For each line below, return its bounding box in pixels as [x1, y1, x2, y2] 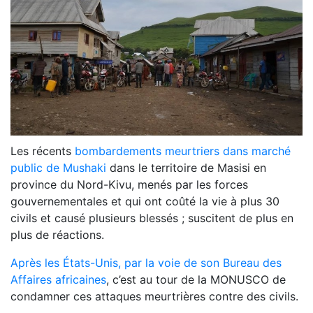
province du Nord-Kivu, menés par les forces [10, 177, 248, 192]
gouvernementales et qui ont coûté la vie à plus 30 [10, 194, 279, 209]
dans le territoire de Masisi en [106, 161, 266, 175]
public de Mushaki [10, 161, 106, 175]
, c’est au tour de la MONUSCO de [106, 272, 286, 287]
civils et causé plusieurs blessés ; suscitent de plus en [10, 211, 293, 226]
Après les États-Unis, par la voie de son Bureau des [10, 256, 282, 270]
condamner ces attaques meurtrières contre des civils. [10, 289, 298, 304]
